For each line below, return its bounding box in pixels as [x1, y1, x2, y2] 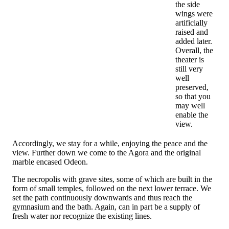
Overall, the [175, 46, 213, 55]
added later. [175, 37, 212, 46]
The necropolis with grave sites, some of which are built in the [12, 175, 212, 184]
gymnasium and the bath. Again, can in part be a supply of [12, 202, 200, 212]
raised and [175, 28, 208, 37]
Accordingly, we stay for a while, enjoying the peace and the [12, 139, 208, 148]
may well [175, 101, 205, 110]
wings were [175, 9, 213, 18]
